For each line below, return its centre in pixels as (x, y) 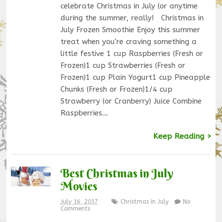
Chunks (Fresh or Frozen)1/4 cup (116, 89)
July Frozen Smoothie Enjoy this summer (130, 29)
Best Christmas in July (117, 173)
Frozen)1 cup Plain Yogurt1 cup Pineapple (135, 77)
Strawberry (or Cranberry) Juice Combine (131, 101)
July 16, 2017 (79, 202)
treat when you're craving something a (128, 41)
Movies (79, 186)
